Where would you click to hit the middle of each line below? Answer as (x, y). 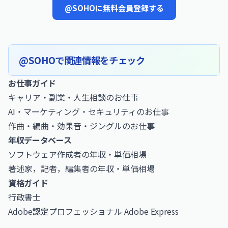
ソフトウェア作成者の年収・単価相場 (77, 154)
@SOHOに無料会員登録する (114, 8)
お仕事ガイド (32, 83)
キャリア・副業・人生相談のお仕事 (73, 97)
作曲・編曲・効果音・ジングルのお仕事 (81, 126)
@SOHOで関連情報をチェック (82, 60)
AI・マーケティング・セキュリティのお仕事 (89, 111)
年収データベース (40, 140)
